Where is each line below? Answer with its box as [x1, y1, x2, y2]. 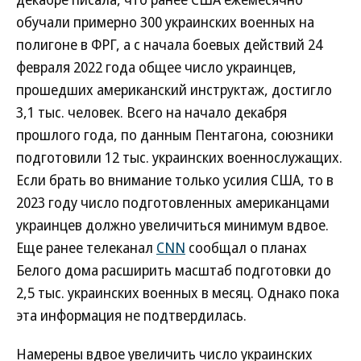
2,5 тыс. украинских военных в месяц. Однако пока [16, 283, 339, 302]
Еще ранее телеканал [16, 238, 156, 257]
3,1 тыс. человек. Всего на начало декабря [16, 102, 287, 122]
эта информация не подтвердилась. [16, 305, 247, 325]
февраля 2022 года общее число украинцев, [16, 57, 297, 77]
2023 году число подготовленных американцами [16, 193, 330, 212]
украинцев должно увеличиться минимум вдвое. [16, 215, 329, 234]
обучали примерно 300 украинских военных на [16, 12, 314, 31]
